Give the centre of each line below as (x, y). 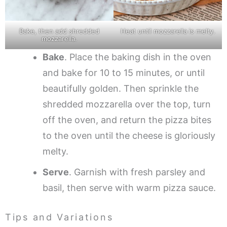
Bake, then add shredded (59, 31)
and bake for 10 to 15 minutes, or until (124, 72)
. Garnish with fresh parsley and (137, 172)
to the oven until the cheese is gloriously (129, 135)
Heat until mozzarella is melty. (168, 31)
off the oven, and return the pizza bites (127, 120)
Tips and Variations (59, 217)
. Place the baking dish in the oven (138, 57)
